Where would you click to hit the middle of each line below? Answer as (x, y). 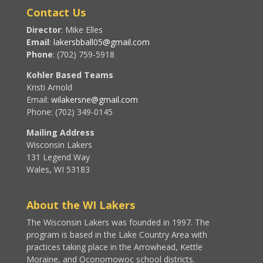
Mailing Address (60, 132)
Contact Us (56, 12)
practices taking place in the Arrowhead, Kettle (114, 247)
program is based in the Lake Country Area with (117, 235)
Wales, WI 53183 (58, 169)
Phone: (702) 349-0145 (69, 112)
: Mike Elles (82, 30)
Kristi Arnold (49, 87)
